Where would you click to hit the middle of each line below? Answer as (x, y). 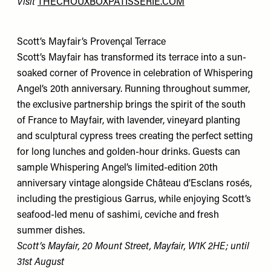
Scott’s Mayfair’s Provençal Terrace (91, 43)
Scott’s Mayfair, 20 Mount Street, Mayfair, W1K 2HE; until (133, 247)
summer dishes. (51, 231)
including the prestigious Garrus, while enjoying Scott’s (134, 200)
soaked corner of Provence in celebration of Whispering (135, 74)
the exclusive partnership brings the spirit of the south (131, 106)
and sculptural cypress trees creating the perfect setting (135, 137)
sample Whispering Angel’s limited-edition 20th (117, 168)
